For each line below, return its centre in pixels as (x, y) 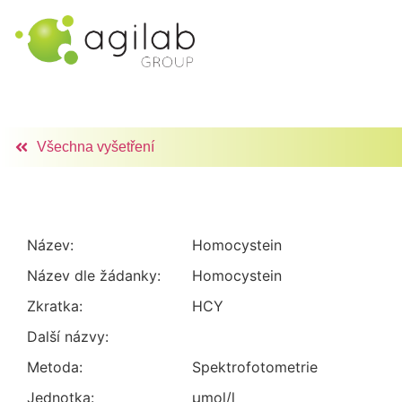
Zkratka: (55, 306)
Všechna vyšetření (96, 147)
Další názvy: (68, 336)
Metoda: (55, 367)
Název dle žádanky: (94, 275)
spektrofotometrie (260, 367)
